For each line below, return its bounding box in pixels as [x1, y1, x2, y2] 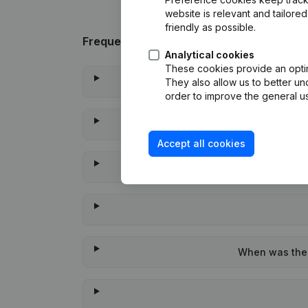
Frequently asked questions [82, 34, 235, 48]
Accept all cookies [157, 137, 245, 149]
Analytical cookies [165, 49, 254, 60]
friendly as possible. [165, 21, 256, 33]
